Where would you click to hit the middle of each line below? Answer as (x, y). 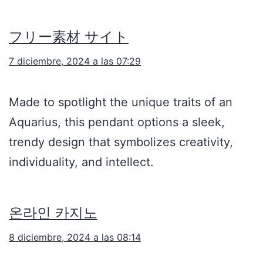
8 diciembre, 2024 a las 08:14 (75, 237)
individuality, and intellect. (81, 162)
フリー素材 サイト (69, 37)
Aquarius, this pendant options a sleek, (117, 122)
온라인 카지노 (53, 213)
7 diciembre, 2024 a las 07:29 (75, 61)
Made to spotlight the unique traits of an (121, 102)
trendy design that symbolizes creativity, (121, 142)
